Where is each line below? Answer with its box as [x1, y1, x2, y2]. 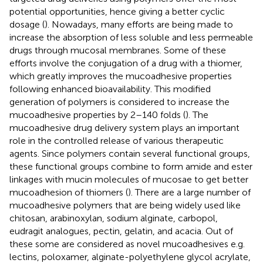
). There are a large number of [128, 186, 251, 198]
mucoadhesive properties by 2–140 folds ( [9, 109, 186, 120]
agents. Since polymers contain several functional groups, [9, 147, 250, 159]
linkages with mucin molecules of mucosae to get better [9, 173, 248, 185]
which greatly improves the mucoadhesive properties [9, 70, 232, 82]
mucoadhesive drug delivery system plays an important [9, 122, 240, 133]
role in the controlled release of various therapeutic [9, 134, 224, 146]
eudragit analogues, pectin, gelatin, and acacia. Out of [9, 225, 233, 237]
